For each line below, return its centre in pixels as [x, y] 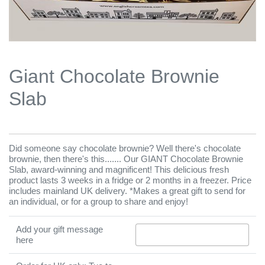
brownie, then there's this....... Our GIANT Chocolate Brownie [126, 159]
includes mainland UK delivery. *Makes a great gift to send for [127, 191]
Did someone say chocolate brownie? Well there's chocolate [125, 148]
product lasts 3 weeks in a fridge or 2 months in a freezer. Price [130, 180]
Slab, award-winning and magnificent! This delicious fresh [119, 169]
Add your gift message [59, 229]
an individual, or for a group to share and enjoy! [98, 201]
